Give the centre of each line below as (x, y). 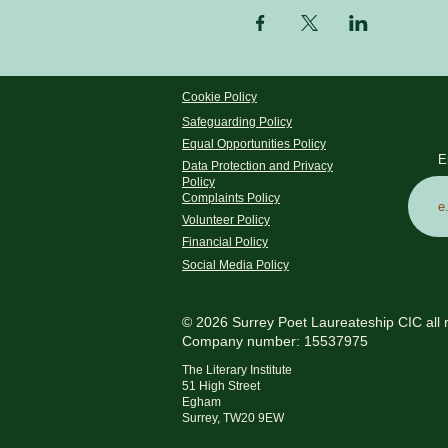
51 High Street (221, 386)
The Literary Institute (237, 370)
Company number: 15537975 (275, 341)
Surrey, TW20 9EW (233, 418)
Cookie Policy (219, 97)
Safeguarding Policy (237, 122)
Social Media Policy (235, 265)
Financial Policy (225, 242)
